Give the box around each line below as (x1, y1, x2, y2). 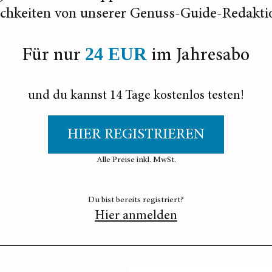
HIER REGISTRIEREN (67, 125, 205, 144)
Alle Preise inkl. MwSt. (96, 154, 176, 166)
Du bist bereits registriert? (88, 194, 184, 206)
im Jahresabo (147, 43, 250, 67)
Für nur (22, 43, 85, 67)
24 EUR (85, 44, 147, 64)
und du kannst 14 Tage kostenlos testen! (28, 87, 244, 104)
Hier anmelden (95, 208, 177, 225)
